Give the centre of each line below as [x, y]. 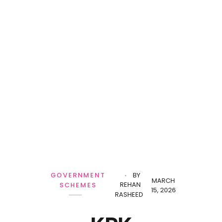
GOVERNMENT [78, 175]
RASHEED [129, 194]
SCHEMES [78, 185]
